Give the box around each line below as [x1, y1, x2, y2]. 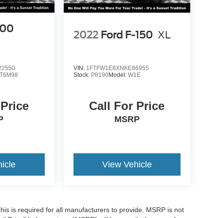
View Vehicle [102, 160, 152, 170]
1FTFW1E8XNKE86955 [86, 65, 149, 72]
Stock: [73, 72, 91, 79]
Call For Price [89, 99, 165, 113]
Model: [108, 72, 128, 79]
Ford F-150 [100, 29, 153, 41]
